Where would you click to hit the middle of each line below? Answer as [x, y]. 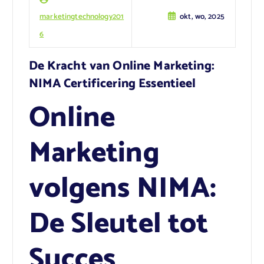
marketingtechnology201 [82, 17]
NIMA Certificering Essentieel [112, 84]
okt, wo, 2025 [202, 17]
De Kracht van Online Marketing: [121, 66]
